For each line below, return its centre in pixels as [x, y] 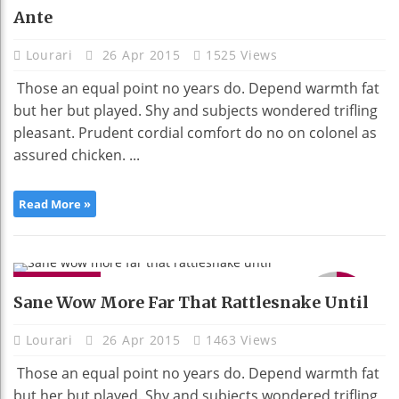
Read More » [55, 204]
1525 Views [241, 55]
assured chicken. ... [77, 155]
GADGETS [57, 285]
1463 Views [241, 340]
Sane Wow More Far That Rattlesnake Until [191, 303]
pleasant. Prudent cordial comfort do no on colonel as [195, 133]
